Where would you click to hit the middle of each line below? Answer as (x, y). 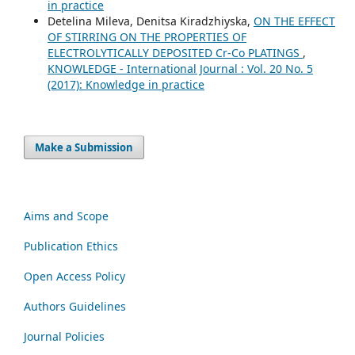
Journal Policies (64, 336)
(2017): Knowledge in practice (126, 84)
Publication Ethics (71, 246)
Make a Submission (84, 147)
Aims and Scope (66, 216)
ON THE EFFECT (294, 21)
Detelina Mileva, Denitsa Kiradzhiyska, (150, 21)
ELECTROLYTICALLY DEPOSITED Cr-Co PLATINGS (175, 52)
